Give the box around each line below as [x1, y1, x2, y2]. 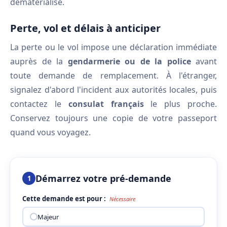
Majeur [37, 212, 59, 221]
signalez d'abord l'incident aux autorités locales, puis [10, 84, 217, 95]
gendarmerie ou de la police [67, 56, 191, 67]
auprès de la [10, 56, 68, 67]
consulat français [68, 98, 144, 109]
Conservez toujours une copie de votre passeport [10, 112, 217, 124]
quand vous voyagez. [10, 127, 91, 138]
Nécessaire [109, 195, 135, 203]
